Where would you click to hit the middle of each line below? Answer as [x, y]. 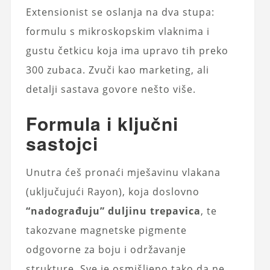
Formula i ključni [102, 123]
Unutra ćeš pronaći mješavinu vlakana [123, 172]
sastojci [62, 143]
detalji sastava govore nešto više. [111, 89]
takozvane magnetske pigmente [106, 230]
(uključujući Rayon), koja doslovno [112, 191]
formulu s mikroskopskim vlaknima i [118, 31]
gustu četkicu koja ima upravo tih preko [127, 50]
